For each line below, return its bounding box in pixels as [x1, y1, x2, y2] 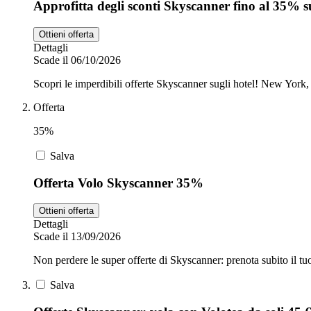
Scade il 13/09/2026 [33, 230, 121, 243]
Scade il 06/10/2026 [33, 54, 121, 66]
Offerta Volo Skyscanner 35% [33, 175, 203, 190]
